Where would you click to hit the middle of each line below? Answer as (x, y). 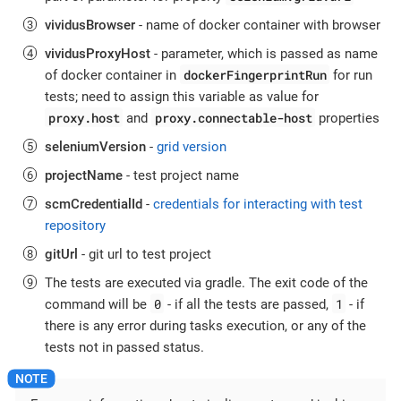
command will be (98, 304)
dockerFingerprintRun (255, 74)
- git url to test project (145, 254)
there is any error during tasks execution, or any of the (205, 325)
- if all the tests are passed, (248, 304)
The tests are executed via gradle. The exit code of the (206, 282)
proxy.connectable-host (233, 117)
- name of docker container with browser (258, 25)
